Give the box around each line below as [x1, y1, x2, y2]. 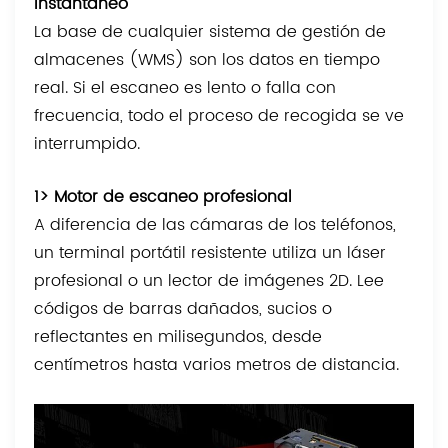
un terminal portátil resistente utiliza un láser [34, 240, 387, 267]
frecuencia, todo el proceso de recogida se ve [34, 103, 405, 130]
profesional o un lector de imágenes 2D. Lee [34, 268, 385, 295]
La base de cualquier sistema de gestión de [34, 19, 387, 46]
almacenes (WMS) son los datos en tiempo [34, 47, 381, 74]
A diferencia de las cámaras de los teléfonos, [34, 212, 397, 239]
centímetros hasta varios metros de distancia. [34, 352, 400, 379]
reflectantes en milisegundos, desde [34, 324, 323, 351]
